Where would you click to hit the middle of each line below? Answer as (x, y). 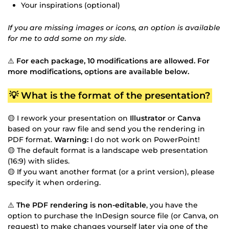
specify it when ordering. (54, 182)
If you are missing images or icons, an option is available (114, 27)
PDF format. (31, 139)
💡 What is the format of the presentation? (110, 95)
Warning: (71, 139)
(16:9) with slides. (39, 161)
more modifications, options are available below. (98, 71)
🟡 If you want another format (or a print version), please (111, 171)
